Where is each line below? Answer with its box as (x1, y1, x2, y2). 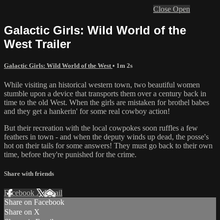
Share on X (4, 208, 40, 217)
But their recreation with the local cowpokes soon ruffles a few (4, 124, 198, 133)
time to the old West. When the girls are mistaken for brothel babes (4, 98, 209, 107)
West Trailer (4, 37, 71, 51)
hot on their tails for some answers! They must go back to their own (4, 141, 213, 150)
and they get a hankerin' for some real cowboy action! (4, 107, 170, 116)
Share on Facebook (4, 198, 64, 207)
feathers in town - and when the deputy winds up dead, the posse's (4, 133, 209, 141)
